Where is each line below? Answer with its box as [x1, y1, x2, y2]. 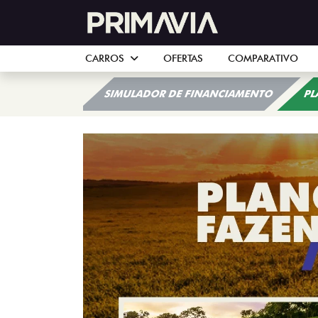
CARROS [84, 53, 127, 64]
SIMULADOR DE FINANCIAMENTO [103, 88, 276, 99]
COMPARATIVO [227, 53, 298, 64]
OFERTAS [163, 53, 203, 64]
